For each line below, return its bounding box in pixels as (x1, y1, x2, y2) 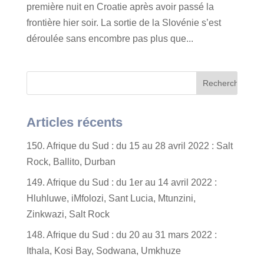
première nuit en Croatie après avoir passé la (26, 2, 214, 12)
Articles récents (26, 115, 123, 130)
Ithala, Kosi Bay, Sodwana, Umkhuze (26, 246, 181, 256)
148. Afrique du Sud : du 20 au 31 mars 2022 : (26, 230, 217, 240)
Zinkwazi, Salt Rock (26, 209, 110, 219)
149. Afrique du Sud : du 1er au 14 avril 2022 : (26, 177, 217, 187)
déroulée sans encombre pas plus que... (26, 34, 193, 44)
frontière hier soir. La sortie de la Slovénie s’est (26, 18, 221, 28)
